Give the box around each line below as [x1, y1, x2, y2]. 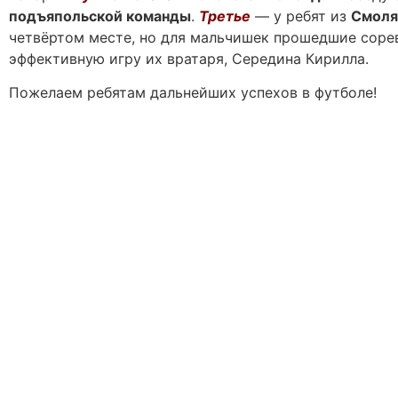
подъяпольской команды [9, 6, 191, 25]
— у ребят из [251, 6, 351, 25]
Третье [199, 6, 251, 25]
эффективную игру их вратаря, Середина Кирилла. [9, 49, 369, 68]
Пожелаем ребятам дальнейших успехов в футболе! [9, 84, 377, 102]
